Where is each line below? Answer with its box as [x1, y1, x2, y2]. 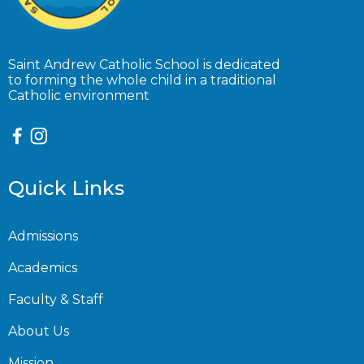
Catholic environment [8, 88, 149, 103]
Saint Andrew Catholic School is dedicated [8, 57, 280, 72]
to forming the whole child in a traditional [8, 72, 276, 88]
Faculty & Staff [8, 292, 103, 307]
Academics [8, 260, 77, 275]
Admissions [8, 228, 78, 244]
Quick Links [8, 176, 124, 200]
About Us [8, 323, 69, 339]
